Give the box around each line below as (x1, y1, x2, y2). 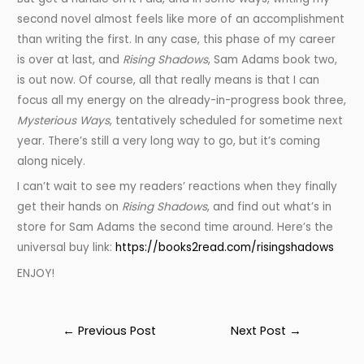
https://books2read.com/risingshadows (115, 240, 335, 256)
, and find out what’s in (207, 199, 332, 215)
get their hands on (17, 199, 123, 215)
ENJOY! (17, 266, 55, 282)
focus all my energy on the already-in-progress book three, (17, 92, 347, 108)
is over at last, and (17, 51, 123, 67)
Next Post (231, 323, 290, 340)
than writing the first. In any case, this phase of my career (17, 31, 336, 47)
